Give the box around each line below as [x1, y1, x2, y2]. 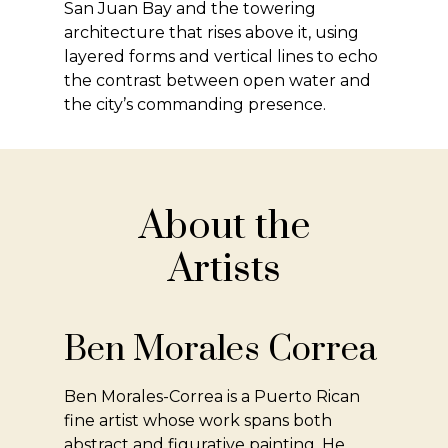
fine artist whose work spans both [64, 411, 333, 431]
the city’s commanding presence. [64, 95, 327, 115]
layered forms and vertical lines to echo [64, 47, 379, 67]
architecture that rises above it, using [64, 23, 360, 43]
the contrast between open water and [64, 71, 372, 91]
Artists [167, 245, 281, 295]
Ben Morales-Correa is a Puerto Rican [64, 387, 361, 407]
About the [138, 202, 310, 252]
